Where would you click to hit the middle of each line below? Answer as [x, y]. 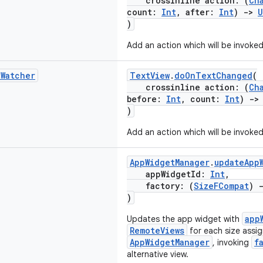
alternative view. [158, 254]
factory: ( [160, 186]
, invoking [232, 242]
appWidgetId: [168, 174]
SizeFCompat [221, 186]
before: [146, 99]
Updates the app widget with [184, 219]
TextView [150, 75]
